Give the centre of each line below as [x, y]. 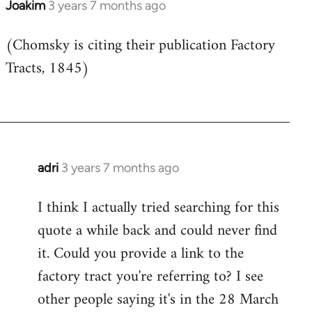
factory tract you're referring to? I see [150, 277]
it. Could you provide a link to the [141, 254]
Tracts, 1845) [47, 69]
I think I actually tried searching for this [158, 208]
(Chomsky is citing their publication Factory [140, 46]
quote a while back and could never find [157, 231]
